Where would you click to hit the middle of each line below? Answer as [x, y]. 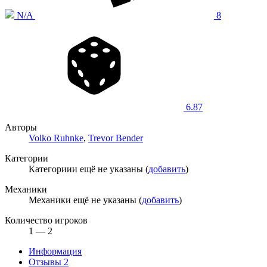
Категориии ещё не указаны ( [89, 169]
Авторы [21, 127]
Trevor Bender [116, 138]
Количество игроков [46, 220]
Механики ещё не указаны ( [85, 200]
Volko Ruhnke [56, 138]
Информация [55, 251]
